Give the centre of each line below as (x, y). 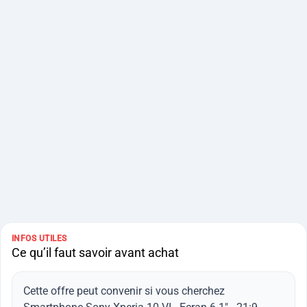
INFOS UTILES (39, 239)
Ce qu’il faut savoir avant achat (95, 253)
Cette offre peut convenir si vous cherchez (124, 291)
